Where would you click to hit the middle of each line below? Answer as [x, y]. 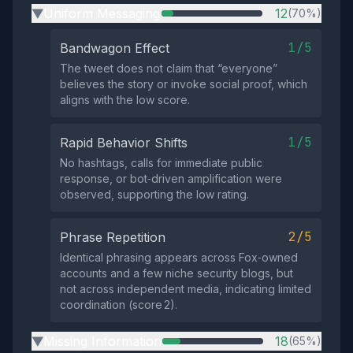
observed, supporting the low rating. [154, 194]
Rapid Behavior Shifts [124, 143]
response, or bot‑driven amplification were [171, 178]
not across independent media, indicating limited [186, 289]
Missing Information [102, 341]
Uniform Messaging [102, 13]
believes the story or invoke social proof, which [184, 84]
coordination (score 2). [119, 305]
